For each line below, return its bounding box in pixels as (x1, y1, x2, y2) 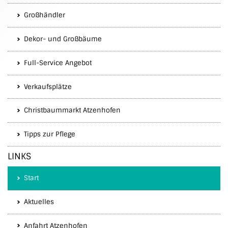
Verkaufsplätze (24, 82, 72, 91)
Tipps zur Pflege (24, 130, 75, 139)
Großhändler (24, 11, 65, 20)
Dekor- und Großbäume (24, 35, 102, 44)
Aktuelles (24, 197, 54, 206)
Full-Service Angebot (24, 58, 92, 67)
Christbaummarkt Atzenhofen (24, 106, 121, 115)
